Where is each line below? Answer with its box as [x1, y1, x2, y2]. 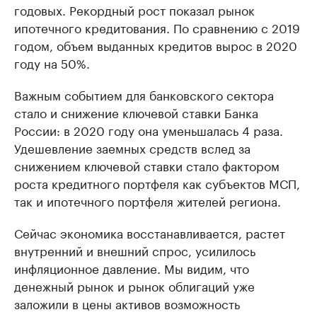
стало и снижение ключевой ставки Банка [14, 103, 258, 121]
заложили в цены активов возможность [14, 294, 240, 312]
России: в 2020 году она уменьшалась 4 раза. [14, 120, 283, 139]
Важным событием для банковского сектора [14, 85, 274, 103]
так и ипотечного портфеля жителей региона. [14, 191, 281, 209]
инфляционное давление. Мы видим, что [14, 258, 249, 277]
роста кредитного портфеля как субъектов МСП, [14, 173, 300, 192]
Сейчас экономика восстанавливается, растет [14, 223, 285, 241]
